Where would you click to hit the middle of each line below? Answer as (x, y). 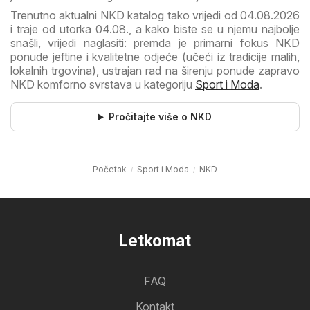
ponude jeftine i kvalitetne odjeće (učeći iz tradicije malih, (155, 57)
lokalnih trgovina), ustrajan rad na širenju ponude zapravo (155, 71)
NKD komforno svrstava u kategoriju (103, 85)
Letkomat (155, 241)
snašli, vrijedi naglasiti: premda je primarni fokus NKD (155, 43)
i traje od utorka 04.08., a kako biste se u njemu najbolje (155, 29)
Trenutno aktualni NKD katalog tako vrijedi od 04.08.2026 (155, 16)
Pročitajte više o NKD (160, 117)
